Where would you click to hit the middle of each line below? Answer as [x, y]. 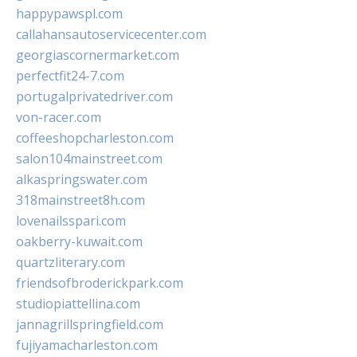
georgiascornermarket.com [98, 55]
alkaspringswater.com [82, 180]
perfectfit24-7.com [70, 76]
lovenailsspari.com [71, 221]
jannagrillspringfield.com [90, 325]
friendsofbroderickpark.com [100, 283]
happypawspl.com [69, 14]
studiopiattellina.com [78, 304]
